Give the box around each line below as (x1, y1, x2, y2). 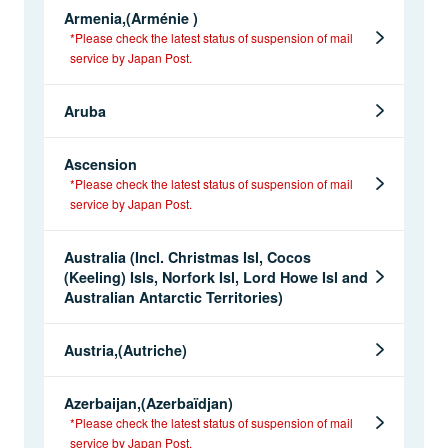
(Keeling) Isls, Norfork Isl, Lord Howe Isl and (64, 266, 368, 287)
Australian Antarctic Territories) (64, 286, 283, 307)
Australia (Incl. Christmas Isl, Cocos (64, 246, 311, 267)
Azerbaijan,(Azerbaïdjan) (64, 392, 233, 413)
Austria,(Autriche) (64, 339, 187, 360)
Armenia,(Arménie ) (64, 7, 198, 28)
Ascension (64, 153, 137, 174)
